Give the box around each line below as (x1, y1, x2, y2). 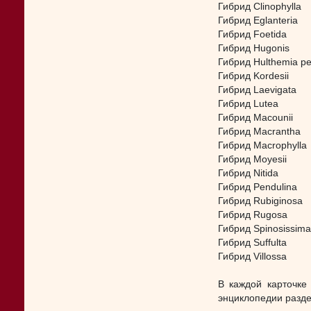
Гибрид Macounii (218, 112, 293, 123)
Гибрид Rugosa (218, 210, 287, 220)
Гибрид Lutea (218, 99, 278, 109)
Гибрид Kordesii (218, 71, 289, 81)
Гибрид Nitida (218, 168, 278, 178)
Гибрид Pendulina (218, 182, 297, 192)
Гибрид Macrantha (218, 126, 301, 137)
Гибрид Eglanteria (218, 15, 298, 26)
